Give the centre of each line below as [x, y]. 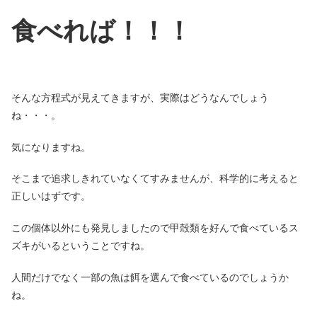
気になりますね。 [51, 147]
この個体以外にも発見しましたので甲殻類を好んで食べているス [155, 227]
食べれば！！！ [102, 30]
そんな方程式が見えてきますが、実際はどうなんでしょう [140, 98]
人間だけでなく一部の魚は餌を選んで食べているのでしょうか [150, 277]
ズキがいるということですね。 [81, 245]
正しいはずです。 [51, 196]
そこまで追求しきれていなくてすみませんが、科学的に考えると [155, 179]
